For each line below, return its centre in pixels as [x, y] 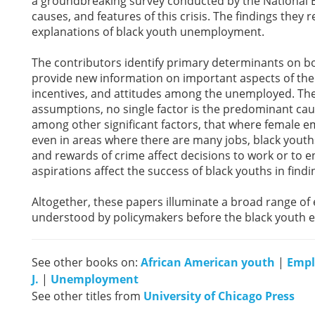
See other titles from [88, 296]
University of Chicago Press [219, 296]
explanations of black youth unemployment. [148, 32]
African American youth [208, 262]
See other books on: [86, 262]
